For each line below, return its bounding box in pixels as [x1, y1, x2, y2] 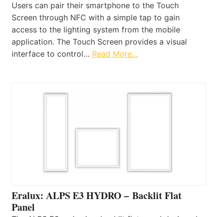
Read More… [92, 48, 138, 59]
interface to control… [12, 48, 92, 59]
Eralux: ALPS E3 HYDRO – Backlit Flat [12, 188, 182, 202]
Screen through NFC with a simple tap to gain [12, 12, 180, 22]
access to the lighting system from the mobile [12, 24, 180, 34]
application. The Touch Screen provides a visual [12, 36, 187, 46]
